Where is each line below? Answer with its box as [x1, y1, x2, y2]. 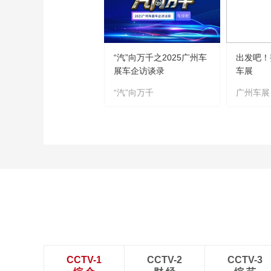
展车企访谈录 [114, 66, 165, 76]
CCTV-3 [227, 255, 263, 265]
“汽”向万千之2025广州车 [114, 53, 207, 62]
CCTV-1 [67, 255, 102, 265]
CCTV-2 [147, 255, 182, 265]
